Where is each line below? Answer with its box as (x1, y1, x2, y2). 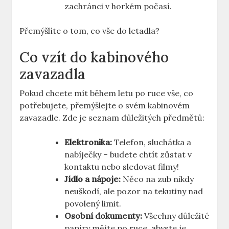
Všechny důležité (142, 211, 210, 221)
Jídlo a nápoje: (64, 174, 121, 185)
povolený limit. (64, 198, 122, 209)
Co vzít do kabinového (19, 48, 169, 67)
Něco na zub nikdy (121, 174, 194, 185)
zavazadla (19, 65, 86, 84)
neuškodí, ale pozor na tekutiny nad (64, 186, 203, 197)
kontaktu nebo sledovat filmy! (64, 162, 179, 172)
